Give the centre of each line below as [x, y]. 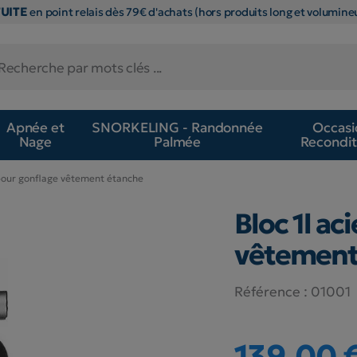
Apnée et [35, 128]
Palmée [177, 142]
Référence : [271, 291]
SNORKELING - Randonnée [177, 128]
